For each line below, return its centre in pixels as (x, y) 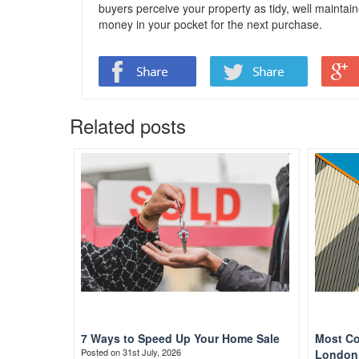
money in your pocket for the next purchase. (210, 24)
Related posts (128, 125)
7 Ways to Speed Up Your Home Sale (180, 338)
